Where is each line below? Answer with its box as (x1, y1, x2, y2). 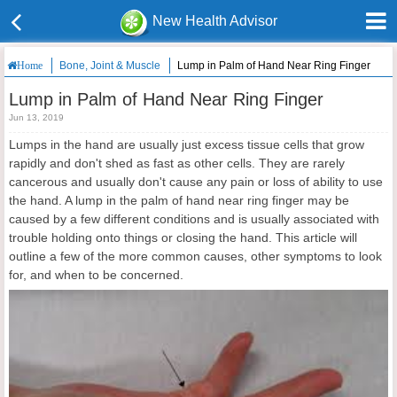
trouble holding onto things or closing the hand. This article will (9, 230, 357, 245)
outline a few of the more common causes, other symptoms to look (9, 249, 382, 263)
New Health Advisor (152, 13, 278, 28)
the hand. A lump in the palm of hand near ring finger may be (9, 193, 349, 207)
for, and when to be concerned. (9, 268, 183, 282)
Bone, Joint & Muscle (59, 59, 160, 72)
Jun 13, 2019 (9, 113, 64, 122)
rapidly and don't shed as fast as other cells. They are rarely (9, 156, 345, 170)
